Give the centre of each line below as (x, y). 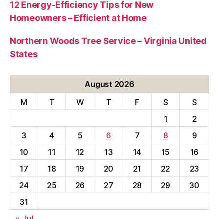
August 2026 (109, 84)
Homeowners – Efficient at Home (78, 18)
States (24, 54)
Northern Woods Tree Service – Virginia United (108, 41)
